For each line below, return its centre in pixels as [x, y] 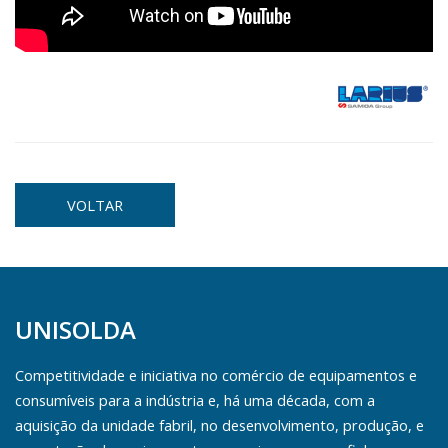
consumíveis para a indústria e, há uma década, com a [195, 400]
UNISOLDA [75, 330]
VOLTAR [95, 205]
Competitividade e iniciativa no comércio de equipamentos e [216, 375]
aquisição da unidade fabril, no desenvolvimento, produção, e [219, 425]
